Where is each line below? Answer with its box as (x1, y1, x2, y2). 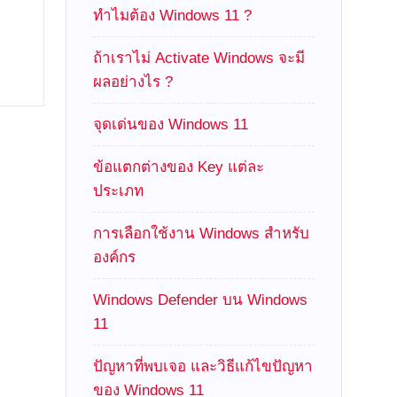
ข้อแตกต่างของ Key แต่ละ (93, 159, 265, 175)
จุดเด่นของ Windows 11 (93, 116, 249, 133)
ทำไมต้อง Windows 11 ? (93, 7, 253, 24)
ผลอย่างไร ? (93, 74, 174, 90)
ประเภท (93, 183, 144, 199)
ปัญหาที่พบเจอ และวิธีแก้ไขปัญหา (93, 358, 314, 375)
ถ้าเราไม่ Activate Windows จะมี (93, 50, 306, 66)
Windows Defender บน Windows (93, 292, 308, 308)
